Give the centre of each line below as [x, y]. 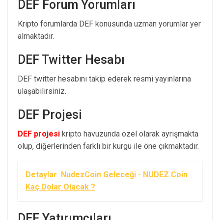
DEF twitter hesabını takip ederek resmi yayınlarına [104, 79]
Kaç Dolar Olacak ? [60, 187]
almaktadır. [36, 36]
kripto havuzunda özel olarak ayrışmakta [129, 134]
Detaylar [41, 174]
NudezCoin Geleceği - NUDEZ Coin [124, 174]
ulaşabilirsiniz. [42, 91]
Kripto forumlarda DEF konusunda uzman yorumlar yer [109, 24]
